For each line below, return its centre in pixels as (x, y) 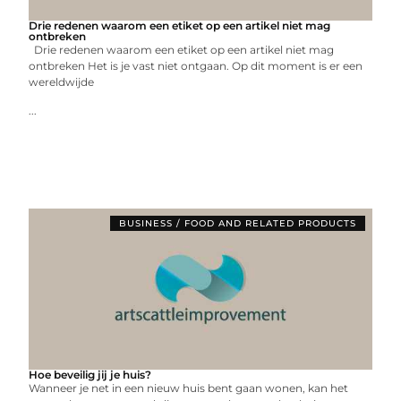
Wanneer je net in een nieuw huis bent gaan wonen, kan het (189, 388)
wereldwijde (62, 82)
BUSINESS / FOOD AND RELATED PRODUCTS (237, 223)
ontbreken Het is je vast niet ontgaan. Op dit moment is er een (196, 66)
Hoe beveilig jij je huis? (90, 375)
